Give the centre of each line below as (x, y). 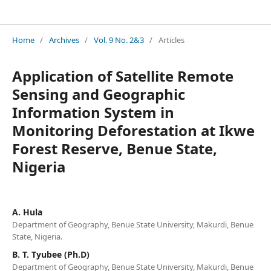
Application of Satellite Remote (122, 76)
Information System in (93, 112)
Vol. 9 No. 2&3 (119, 40)
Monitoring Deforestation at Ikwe (133, 130)
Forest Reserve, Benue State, (114, 148)
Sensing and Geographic (98, 94)
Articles (171, 40)
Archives (64, 40)
